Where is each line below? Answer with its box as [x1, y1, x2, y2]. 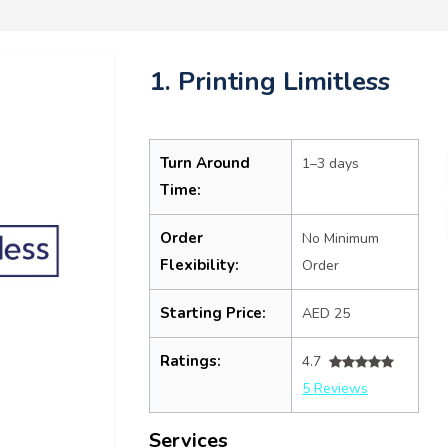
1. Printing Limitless [149, 64, 390, 99]
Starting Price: [160, 303, 266, 323]
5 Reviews [302, 379, 368, 398]
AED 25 [302, 304, 350, 323]
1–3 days [302, 154, 359, 173]
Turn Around [160, 153, 250, 173]
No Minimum [302, 229, 379, 248]
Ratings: [160, 351, 221, 371]
